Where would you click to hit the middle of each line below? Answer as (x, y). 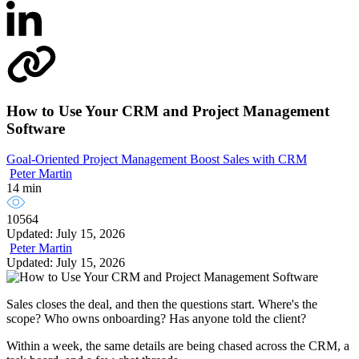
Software (36, 128)
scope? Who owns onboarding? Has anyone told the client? (156, 319)
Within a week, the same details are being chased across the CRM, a (178, 346)
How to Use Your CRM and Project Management (168, 111)
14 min (24, 188)
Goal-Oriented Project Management (98, 159)
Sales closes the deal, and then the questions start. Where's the (162, 305)
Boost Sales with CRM (248, 159)
